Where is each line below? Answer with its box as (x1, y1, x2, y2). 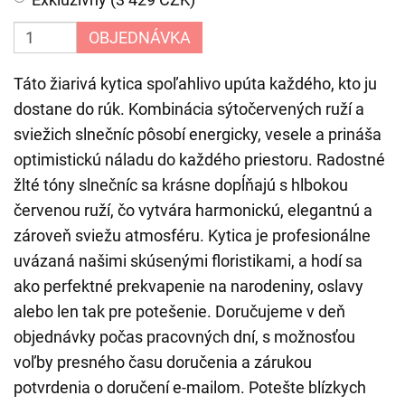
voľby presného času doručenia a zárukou (14, 353, 312, 372)
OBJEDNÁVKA (89, 28, 191, 47)
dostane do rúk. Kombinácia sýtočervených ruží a (14, 99, 364, 118)
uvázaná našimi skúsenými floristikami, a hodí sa (14, 251, 363, 270)
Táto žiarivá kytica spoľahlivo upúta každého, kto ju (14, 74, 377, 93)
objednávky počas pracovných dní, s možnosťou (14, 327, 355, 346)
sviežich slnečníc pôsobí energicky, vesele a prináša (14, 125, 381, 144)
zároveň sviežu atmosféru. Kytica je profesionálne (14, 226, 371, 245)
